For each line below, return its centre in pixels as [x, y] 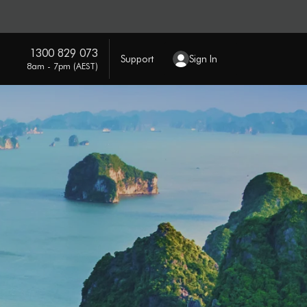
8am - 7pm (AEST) [62, 65]
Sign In [203, 59]
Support [137, 59]
